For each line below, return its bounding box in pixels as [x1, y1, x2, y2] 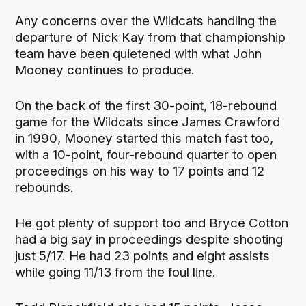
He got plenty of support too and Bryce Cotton [15, 215, 289, 232]
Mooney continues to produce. [15, 62, 195, 78]
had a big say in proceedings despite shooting [15, 232, 283, 248]
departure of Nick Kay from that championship [15, 29, 286, 45]
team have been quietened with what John [15, 46, 262, 61]
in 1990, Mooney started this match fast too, [15, 130, 274, 147]
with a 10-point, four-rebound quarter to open [15, 147, 277, 163]
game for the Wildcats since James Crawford [15, 114, 281, 130]
